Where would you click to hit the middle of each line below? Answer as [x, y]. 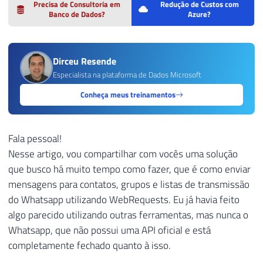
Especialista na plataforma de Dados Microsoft [127, 75]
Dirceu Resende [85, 61]
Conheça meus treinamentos [128, 95]
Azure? [200, 14]
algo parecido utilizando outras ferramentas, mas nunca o [128, 215]
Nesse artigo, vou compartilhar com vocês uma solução [123, 154]
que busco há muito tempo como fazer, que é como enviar [129, 169]
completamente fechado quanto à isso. [90, 245]
